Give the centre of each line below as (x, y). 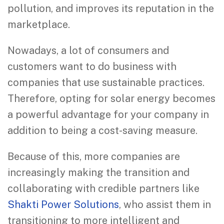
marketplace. (39, 25)
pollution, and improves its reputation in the (111, 9)
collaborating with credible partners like (103, 189)
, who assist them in (165, 205)
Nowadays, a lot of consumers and (88, 51)
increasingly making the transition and (98, 173)
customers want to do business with (92, 67)
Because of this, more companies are (94, 157)
